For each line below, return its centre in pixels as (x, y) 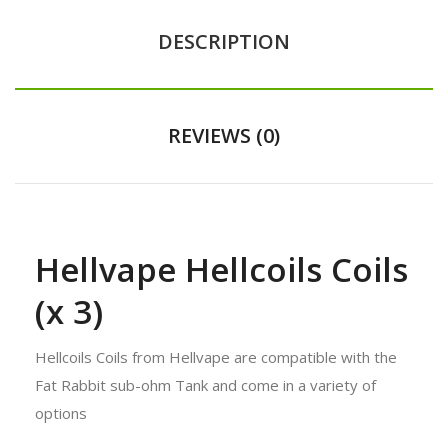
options (63, 412)
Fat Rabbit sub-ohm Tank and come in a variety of (205, 384)
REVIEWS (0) (224, 135)
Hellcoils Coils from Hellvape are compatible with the (216, 356)
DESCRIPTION (224, 41)
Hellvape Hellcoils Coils (221, 269)
